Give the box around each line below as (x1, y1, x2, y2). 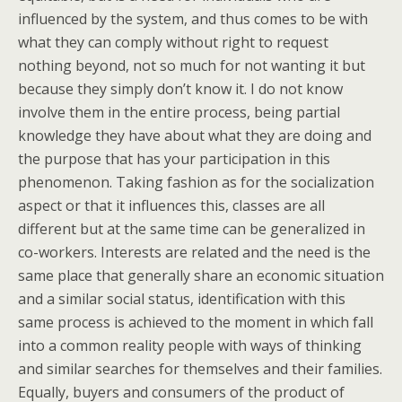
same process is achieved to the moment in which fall (18, 312, 373, 332)
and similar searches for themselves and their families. (18, 359, 382, 379)
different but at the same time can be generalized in (18, 219, 365, 239)
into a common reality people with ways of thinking (18, 336, 362, 355)
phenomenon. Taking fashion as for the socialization (18, 172, 374, 192)
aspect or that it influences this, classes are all (18, 196, 325, 215)
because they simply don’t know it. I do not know (18, 79, 343, 99)
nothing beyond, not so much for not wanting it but (18, 56, 365, 75)
